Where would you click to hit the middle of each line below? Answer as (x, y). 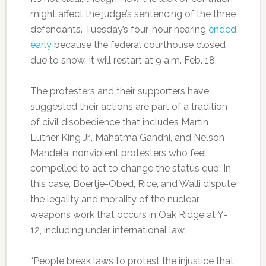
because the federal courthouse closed (138, 45)
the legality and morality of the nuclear (115, 199)
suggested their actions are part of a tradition (129, 107)
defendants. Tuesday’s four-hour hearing (119, 29)
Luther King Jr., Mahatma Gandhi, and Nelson (127, 137)
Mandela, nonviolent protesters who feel (118, 153)
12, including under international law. (108, 230)
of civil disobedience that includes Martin (119, 122)
